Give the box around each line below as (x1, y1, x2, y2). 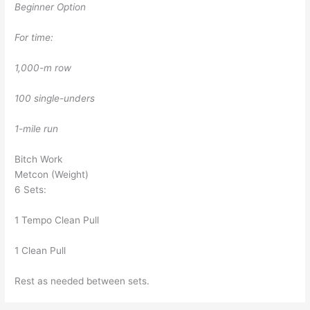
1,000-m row (15, 62, 72, 74)
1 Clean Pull (15, 244, 66, 256)
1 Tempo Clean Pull (15, 214, 100, 226)
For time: (15, 32, 54, 44)
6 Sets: (15, 183, 47, 195)
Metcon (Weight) (15, 168, 89, 180)
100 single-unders (15, 93, 95, 104)
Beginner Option (15, 1, 86, 13)
